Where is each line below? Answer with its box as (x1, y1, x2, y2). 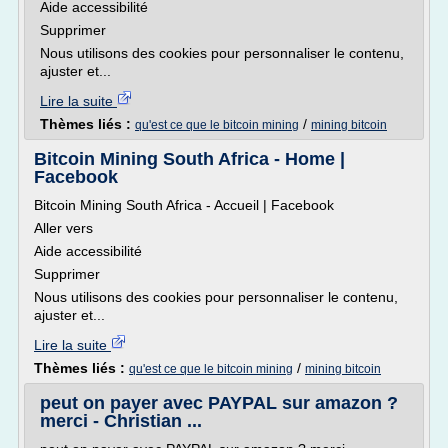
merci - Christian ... (40, 411, 202, 431)
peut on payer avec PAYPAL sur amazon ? (40, 393, 398, 413)
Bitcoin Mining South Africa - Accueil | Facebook (34, 197, 334, 213)
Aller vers (34, 220, 93, 236)
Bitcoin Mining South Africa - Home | (34, 149, 345, 169)
